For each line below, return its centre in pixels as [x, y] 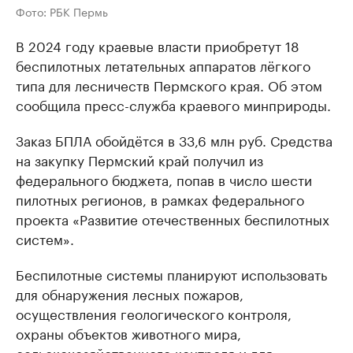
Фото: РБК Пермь [62, 11]
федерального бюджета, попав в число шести [164, 178]
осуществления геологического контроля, [154, 312]
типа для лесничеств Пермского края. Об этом [169, 84]
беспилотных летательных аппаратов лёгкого [163, 64]
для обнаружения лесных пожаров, [130, 293]
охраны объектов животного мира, [128, 332]
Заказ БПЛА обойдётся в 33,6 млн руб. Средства [174, 139]
